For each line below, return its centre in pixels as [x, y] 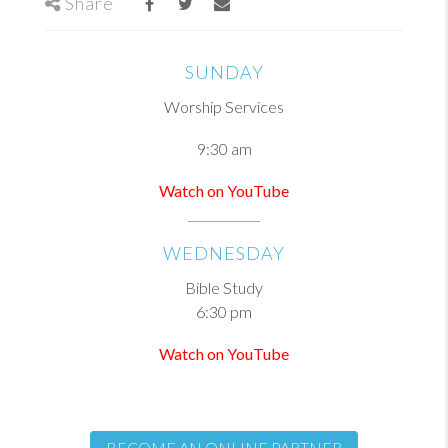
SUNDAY [224, 72]
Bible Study [224, 287]
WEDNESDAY [224, 253]
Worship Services [224, 106]
